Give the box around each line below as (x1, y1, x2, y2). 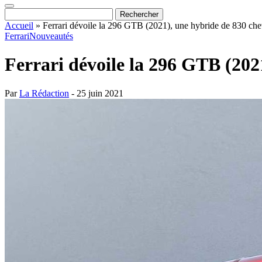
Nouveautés (29, 31, 73, 41)
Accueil (5, 20, 33, 30)
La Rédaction (19, 88, 69, 98)
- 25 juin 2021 (69, 88, 123, 98)
